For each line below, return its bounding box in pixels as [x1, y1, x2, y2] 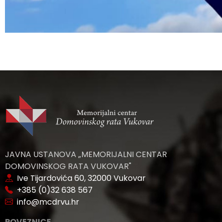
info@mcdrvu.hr [13, 196, 79, 208]
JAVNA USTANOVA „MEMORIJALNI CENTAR [5, 149, 167, 160]
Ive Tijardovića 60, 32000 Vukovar [13, 172, 146, 184]
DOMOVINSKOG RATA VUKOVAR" [5, 161, 131, 172]
